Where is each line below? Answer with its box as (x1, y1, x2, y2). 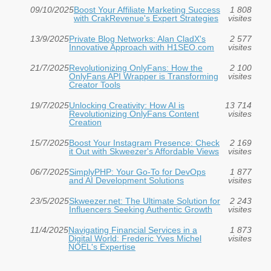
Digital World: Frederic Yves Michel (68, 233, 201, 243)
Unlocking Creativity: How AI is (69, 100, 184, 110)
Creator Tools (69, 79, 120, 90)
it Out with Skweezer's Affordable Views (69, 146, 219, 156)
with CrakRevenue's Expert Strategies (74, 13, 218, 23)
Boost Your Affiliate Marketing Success (74, 4, 220, 15)
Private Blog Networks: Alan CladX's (69, 33, 206, 44)
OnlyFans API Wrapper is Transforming (69, 71, 218, 81)
